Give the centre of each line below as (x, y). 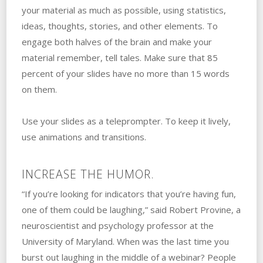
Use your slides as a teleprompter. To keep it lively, (126, 121)
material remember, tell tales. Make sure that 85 (119, 58)
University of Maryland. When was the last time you (125, 242)
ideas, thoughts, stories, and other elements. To (119, 26)
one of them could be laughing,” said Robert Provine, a (131, 210)
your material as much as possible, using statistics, (124, 10)
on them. (39, 90)
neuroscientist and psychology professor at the (117, 226)
